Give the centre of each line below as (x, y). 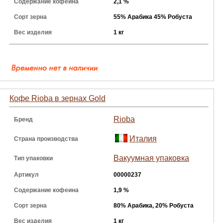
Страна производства (46, 139)
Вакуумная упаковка (151, 158)
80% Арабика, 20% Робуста (154, 206)
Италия (143, 139)
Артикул (26, 175)
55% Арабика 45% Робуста (153, 17)
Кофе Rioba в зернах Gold (57, 98)
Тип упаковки (33, 158)
